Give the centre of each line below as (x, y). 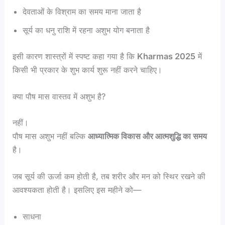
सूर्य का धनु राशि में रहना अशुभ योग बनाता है (86, 30)
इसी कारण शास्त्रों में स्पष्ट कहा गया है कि (75, 56)
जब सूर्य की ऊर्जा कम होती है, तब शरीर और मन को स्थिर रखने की (109, 177)
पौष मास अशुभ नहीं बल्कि (50, 136)
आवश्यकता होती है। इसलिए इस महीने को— (77, 190)
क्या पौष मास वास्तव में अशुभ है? (59, 97)
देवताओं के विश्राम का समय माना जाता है (82, 12)
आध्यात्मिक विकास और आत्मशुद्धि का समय (148, 136)
